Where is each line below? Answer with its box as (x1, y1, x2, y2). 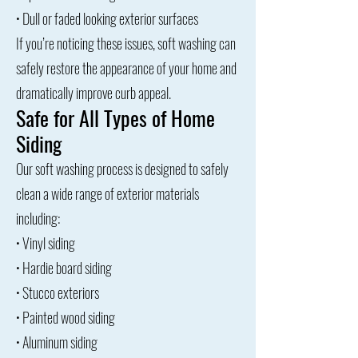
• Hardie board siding (16, 257, 112, 278)
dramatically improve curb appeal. (16, 82, 171, 103)
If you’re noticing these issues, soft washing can (16, 33, 236, 54)
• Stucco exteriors (16, 282, 99, 303)
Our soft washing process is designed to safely (16, 158, 229, 179)
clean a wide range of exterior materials (16, 183, 199, 204)
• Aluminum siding (16, 332, 97, 352)
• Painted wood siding (16, 307, 115, 328)
